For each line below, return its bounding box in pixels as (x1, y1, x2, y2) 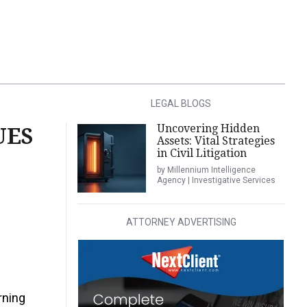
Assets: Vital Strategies (156, 134, 275, 147)
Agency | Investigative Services (156, 175, 275, 185)
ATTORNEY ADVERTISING (125, 217, 236, 228)
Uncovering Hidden (156, 122, 260, 135)
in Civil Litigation (156, 147, 247, 160)
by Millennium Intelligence (156, 165, 256, 175)
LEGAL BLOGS (151, 98, 212, 109)
